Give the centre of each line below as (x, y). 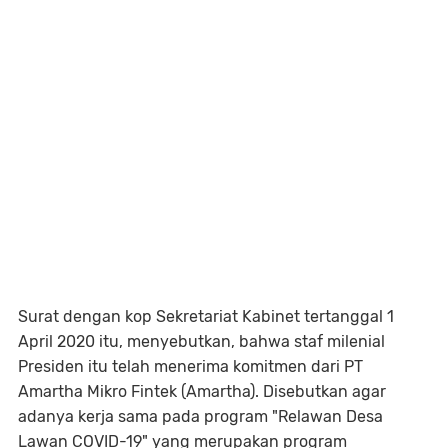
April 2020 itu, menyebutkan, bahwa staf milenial (201, 341)
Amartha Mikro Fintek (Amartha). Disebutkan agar (202, 391)
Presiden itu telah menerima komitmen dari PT (190, 366)
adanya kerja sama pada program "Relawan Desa (200, 416)
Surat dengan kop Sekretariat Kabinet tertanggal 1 (206, 316)
